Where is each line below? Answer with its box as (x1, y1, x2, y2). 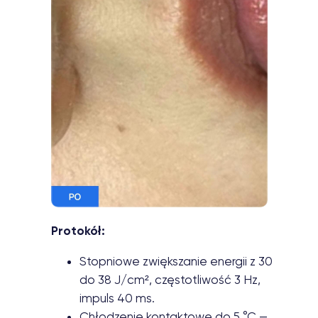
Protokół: (51, 224, 105, 238)
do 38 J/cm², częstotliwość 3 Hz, (79, 273, 261, 287)
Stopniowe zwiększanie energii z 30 (79, 254, 273, 269)
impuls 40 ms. (79, 291, 155, 306)
